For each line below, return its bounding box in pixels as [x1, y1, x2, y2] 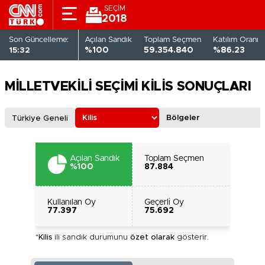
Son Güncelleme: [9, 35, 69, 44]
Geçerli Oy [144, 198, 184, 206]
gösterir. [174, 233, 209, 241]
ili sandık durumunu [52, 233, 130, 241]
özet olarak [130, 233, 174, 241]
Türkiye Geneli [12, 115, 68, 122]
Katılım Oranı [213, 35, 258, 44]
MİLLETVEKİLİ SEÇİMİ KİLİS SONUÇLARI [5, 80, 251, 93]
